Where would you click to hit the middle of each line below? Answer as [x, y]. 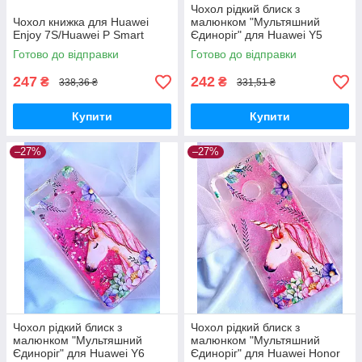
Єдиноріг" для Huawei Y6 [79, 354]
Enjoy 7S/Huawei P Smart [78, 35]
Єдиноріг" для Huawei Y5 [257, 35]
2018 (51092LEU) [236, 48]
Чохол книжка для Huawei [81, 22]
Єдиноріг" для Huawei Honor [265, 354]
